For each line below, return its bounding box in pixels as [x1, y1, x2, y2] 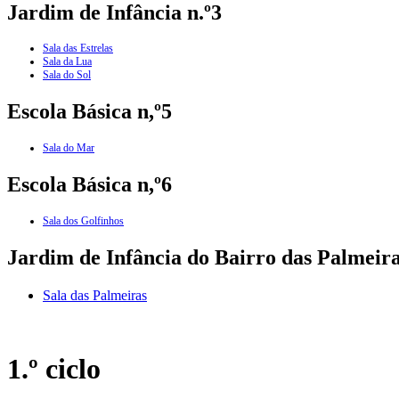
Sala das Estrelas [43, 42, 113, 55]
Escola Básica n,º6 [7, 173, 172, 197]
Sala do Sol [43, 69, 91, 82]
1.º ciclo [7, 353, 101, 386]
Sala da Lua [43, 55, 92, 69]
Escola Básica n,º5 [7, 100, 172, 124]
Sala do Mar [43, 142, 94, 155]
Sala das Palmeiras [43, 287, 147, 303]
